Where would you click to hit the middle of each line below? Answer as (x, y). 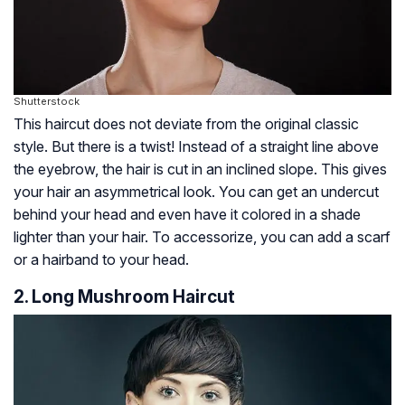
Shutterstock (47, 101)
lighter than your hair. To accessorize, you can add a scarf (202, 236)
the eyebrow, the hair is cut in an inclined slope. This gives (200, 169)
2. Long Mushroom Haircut (124, 296)
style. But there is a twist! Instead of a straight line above (196, 146)
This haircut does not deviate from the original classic (186, 123)
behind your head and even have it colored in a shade (187, 214)
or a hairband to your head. (101, 259)
